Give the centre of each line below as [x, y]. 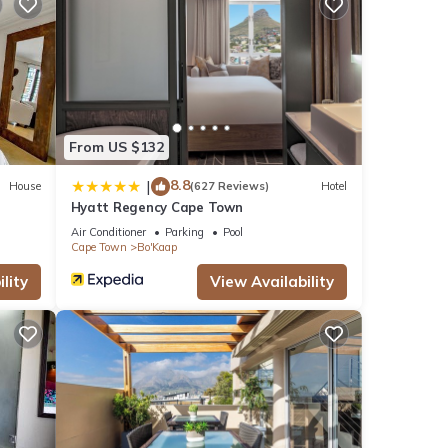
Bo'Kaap [156, 246]
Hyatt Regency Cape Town [156, 206]
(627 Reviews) [229, 186]
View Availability [272, 281]
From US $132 [116, 147]
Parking [184, 231]
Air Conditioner [108, 231]
